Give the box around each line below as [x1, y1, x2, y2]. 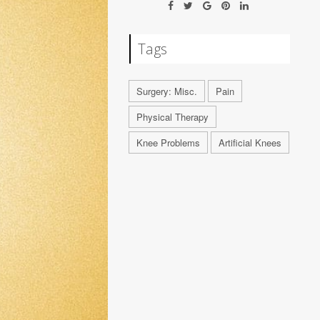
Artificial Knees [219, 136, 282, 149]
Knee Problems [136, 136, 201, 149]
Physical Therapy [136, 110, 209, 124]
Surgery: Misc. [136, 84, 198, 98]
